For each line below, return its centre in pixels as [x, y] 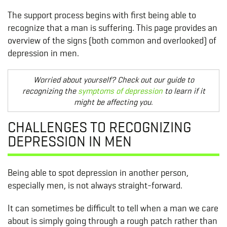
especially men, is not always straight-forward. [96, 185]
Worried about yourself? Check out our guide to [113, 80]
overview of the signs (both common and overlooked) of [112, 40]
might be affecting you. [113, 102]
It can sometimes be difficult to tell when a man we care [113, 208]
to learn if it [184, 91]
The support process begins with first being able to [102, 15]
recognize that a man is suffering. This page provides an [112, 28]
